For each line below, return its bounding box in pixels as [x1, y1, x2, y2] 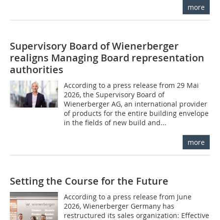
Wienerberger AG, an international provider [64, 99, 208, 109]
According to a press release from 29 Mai [64, 80, 199, 90]
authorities [10, 62, 63, 76]
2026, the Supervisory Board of [64, 89, 165, 99]
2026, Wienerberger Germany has [64, 201, 175, 211]
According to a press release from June [64, 192, 192, 201]
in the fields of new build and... [64, 117, 167, 127]
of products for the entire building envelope [64, 108, 209, 118]
